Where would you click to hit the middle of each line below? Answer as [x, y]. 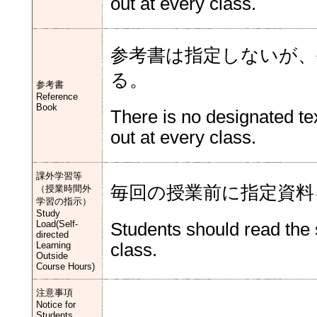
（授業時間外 [64, 189]
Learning [53, 245]
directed [52, 235]
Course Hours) [65, 266]
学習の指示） [64, 201]
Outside [52, 256]
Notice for [56, 305]
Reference [57, 97]
